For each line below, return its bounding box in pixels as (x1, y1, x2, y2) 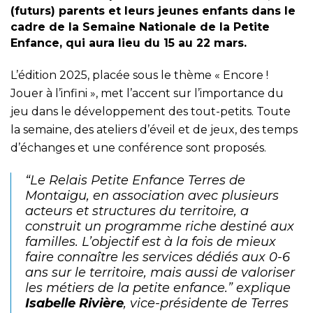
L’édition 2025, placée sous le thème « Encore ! (10, 68, 268, 82)
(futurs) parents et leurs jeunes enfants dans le (10, 3, 296, 17)
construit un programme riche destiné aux (25, 218, 294, 234)
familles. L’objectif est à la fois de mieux (25, 233, 276, 249)
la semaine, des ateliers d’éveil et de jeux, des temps (10, 122, 298, 136)
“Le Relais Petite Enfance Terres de (25, 172, 245, 188)
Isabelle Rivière (25, 295, 124, 311)
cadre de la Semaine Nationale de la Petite (10, 20, 270, 34)
